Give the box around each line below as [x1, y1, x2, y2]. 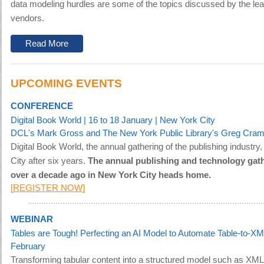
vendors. [11, 14, 44, 23]
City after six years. [11, 156, 85, 166]
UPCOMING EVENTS [11, 77, 122, 90]
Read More [25, 39, 68, 48]
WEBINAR [11, 214, 53, 224]
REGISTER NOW [13, 183, 82, 193]
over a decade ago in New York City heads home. [11, 170, 211, 180]
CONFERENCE [11, 101, 73, 111]
